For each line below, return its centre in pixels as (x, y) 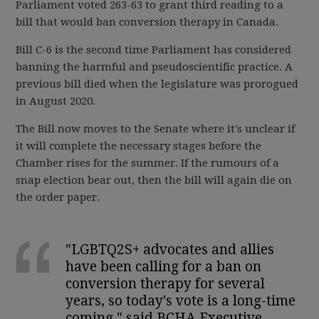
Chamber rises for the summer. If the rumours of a (148, 163)
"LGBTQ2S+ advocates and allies (170, 250)
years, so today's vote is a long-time (181, 301)
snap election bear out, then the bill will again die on (154, 180)
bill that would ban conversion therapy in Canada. (147, 22)
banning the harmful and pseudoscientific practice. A (155, 67)
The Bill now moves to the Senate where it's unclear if (156, 129)
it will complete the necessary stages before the (139, 146)
